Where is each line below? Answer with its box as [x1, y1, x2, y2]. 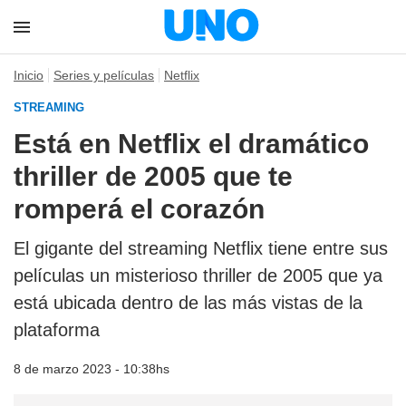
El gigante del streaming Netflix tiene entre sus [14, 238, 388, 258]
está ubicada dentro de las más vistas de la [14, 293, 362, 313]
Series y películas [53, 68, 154, 82]
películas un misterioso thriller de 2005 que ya [14, 266, 382, 285]
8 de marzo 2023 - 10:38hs [14, 362, 169, 376]
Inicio [14, 68, 43, 82]
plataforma [14, 320, 100, 340]
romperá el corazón [14, 194, 265, 224]
